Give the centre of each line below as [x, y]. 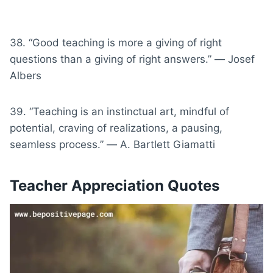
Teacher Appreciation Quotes [115, 185]
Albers [26, 75]
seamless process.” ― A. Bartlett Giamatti [112, 144]
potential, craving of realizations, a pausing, [116, 128]
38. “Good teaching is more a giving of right [116, 42]
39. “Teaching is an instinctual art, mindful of [119, 111]
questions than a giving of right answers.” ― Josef [132, 59]
